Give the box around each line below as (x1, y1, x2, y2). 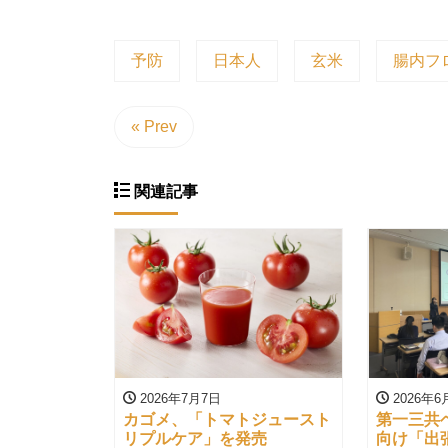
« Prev (131, 117, 177, 135)
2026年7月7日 (136, 390, 221, 406)
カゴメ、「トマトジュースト (123, 410, 331, 428)
